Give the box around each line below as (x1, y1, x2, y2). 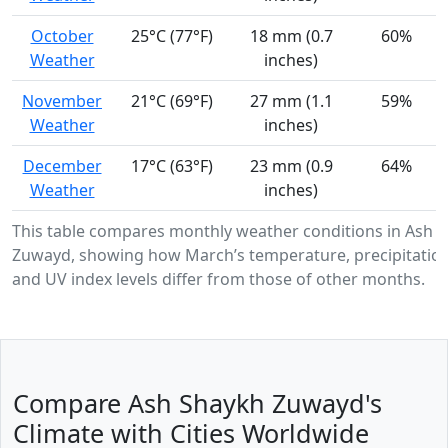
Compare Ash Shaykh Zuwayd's (13, 386, 382, 421)
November (22, 90, 102, 113)
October (30, 25, 94, 48)
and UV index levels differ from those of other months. (12, 268, 425, 291)
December (22, 155, 102, 178)
